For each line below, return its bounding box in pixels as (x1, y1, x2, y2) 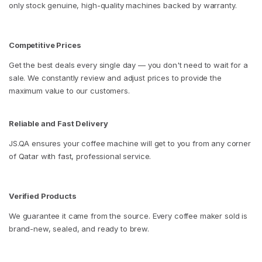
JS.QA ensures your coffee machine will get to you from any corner (9, 139, 251, 149)
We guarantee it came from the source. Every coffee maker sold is (9, 211, 248, 221)
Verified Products (9, 191, 77, 201)
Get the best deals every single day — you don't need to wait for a (9, 60, 248, 70)
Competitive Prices (9, 40, 81, 50)
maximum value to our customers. (9, 86, 130, 96)
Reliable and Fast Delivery (9, 119, 108, 129)
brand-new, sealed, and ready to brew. (9, 224, 149, 234)
